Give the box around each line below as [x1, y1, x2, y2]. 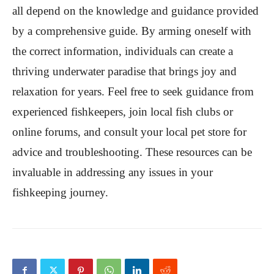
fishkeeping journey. [12, 185, 108, 199]
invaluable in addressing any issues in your [12, 165, 213, 179]
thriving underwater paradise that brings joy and [12, 64, 237, 78]
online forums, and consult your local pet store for [12, 125, 246, 138]
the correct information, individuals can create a [12, 44, 233, 57]
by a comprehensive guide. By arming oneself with [12, 24, 251, 37]
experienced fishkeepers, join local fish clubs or [12, 105, 233, 118]
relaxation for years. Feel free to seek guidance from [12, 84, 254, 98]
